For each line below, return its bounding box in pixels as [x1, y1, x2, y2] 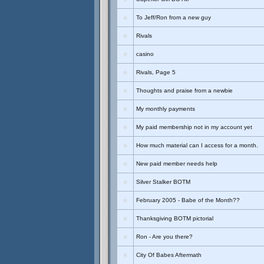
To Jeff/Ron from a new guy [136, 14, 211, 21]
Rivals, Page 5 [136, 69, 176, 75]
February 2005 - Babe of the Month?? [136, 197, 240, 203]
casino [136, 51, 154, 57]
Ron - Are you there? [136, 233, 193, 240]
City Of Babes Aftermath [136, 252, 202, 258]
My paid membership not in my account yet [136, 124, 252, 130]
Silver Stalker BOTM [136, 179, 190, 185]
